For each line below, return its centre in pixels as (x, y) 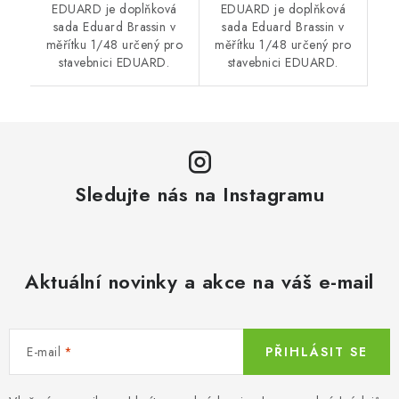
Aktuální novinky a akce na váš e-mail (199, 281)
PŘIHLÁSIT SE (317, 351)
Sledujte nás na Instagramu (199, 194)
